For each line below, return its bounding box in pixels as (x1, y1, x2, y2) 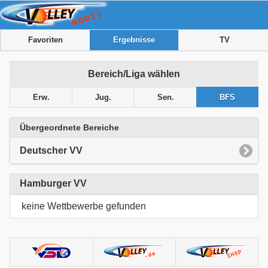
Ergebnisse (113, 35, 156, 44)
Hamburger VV (20, 178, 87, 189)
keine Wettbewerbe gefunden (22, 200, 146, 211)
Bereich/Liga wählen (88, 68, 180, 79)
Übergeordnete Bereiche (20, 123, 119, 133)
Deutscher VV (20, 145, 83, 156)
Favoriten (28, 35, 63, 44)
